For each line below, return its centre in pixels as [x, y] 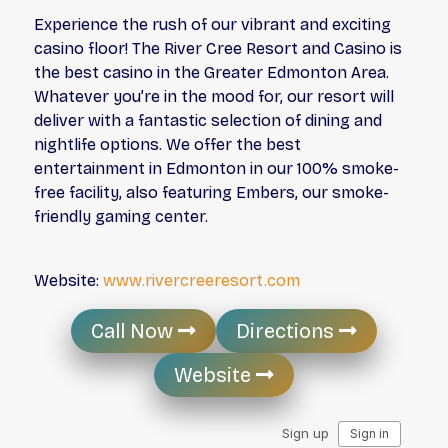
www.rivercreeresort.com [202, 281]
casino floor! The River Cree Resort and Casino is [218, 49]
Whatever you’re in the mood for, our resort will [214, 97]
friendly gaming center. [123, 217]
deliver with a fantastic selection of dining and [208, 121]
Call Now [134, 331]
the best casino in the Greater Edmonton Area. [212, 73]
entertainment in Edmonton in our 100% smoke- [217, 169]
